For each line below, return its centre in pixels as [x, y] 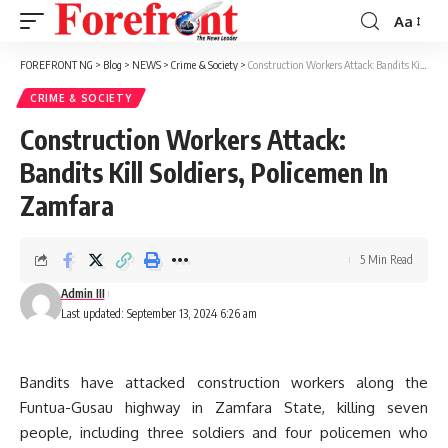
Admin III [82, 293]
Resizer [417, 57]
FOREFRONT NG [56, 64]
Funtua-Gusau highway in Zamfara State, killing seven [224, 407]
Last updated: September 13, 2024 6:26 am [158, 313]
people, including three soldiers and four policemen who [224, 432]
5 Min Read [386, 259]
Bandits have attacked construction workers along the [224, 382]
